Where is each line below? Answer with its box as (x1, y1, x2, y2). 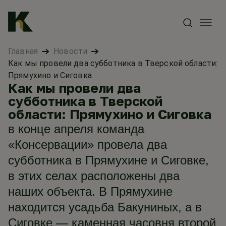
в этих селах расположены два (8, 169, 180, 183)
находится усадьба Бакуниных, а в (8, 200, 202, 214)
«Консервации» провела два (8, 138, 167, 151)
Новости (53, 46, 88, 56)
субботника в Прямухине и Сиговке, (8, 153, 209, 167)
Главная (8, 46, 38, 56)
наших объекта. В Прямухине (8, 185, 173, 198)
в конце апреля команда (8, 122, 144, 136)
